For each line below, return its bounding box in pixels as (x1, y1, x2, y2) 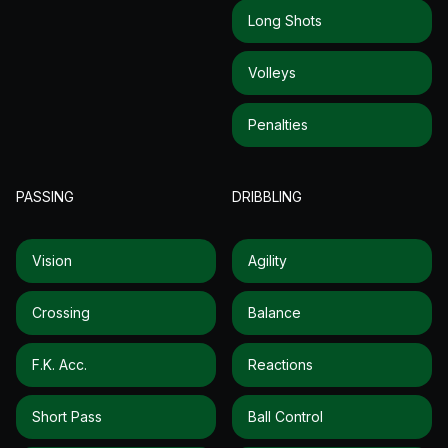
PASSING (16, 187, 74, 205)
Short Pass (32, 407, 102, 425)
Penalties (248, 115, 308, 133)
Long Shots (248, 11, 322, 29)
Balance (248, 303, 301, 321)
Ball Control (248, 407, 323, 425)
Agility (248, 251, 287, 269)
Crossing (32, 303, 90, 321)
